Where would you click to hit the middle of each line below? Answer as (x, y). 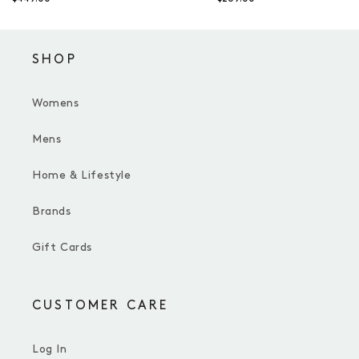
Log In (50, 349)
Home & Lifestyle (82, 175)
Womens (56, 103)
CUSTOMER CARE (101, 306)
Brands (52, 212)
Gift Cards (62, 248)
